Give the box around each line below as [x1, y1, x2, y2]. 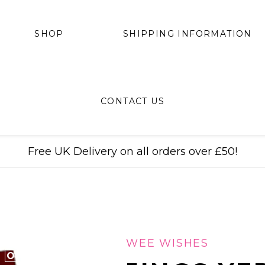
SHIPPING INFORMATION [122, 28, 252, 39]
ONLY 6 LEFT [7, 250, 82, 261]
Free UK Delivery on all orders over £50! [28, 145, 237, 158]
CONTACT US [101, 95, 164, 106]
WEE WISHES [126, 237, 209, 250]
